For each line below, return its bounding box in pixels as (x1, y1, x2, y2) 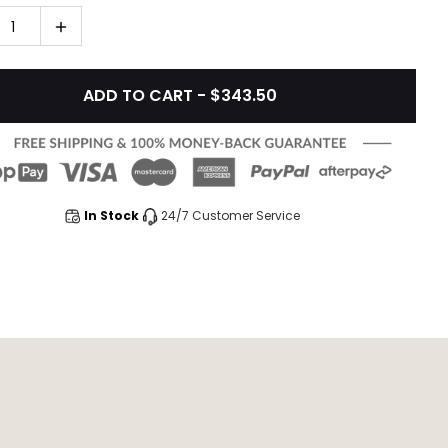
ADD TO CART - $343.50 (83, 84, 277, 107)
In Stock (84, 207, 139, 225)
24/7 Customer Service (161, 207, 300, 225)
